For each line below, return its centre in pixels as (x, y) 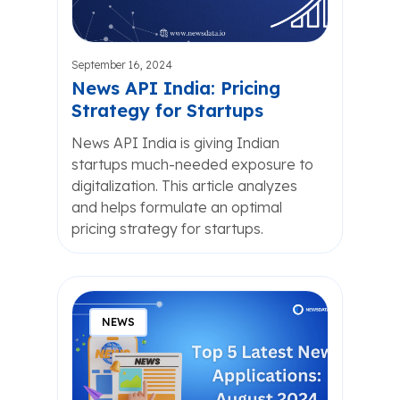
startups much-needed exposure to (192, 164)
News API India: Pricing (176, 88)
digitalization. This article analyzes (184, 186)
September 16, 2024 (122, 65)
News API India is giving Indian (175, 143)
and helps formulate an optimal (177, 207)
